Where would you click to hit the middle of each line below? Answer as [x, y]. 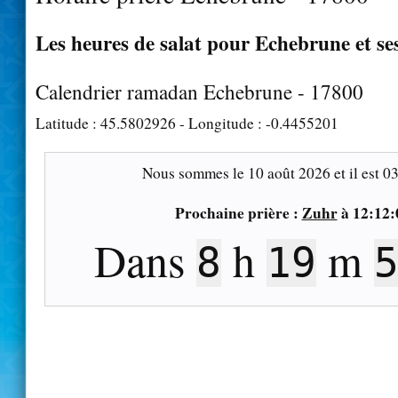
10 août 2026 [289, 172]
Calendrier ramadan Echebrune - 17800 [199, 91]
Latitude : [68, 123]
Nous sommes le [195, 172]
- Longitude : [221, 123]
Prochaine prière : [238, 212]
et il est [357, 172]
